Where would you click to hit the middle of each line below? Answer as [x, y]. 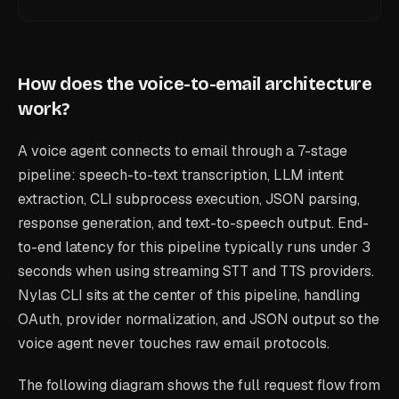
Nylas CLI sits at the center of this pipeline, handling [189, 295]
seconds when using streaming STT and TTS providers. [196, 271]
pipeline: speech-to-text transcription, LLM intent [181, 175]
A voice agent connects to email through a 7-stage [183, 151]
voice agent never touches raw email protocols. [174, 343]
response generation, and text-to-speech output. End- [193, 223]
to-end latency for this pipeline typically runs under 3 [194, 247]
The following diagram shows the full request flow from [199, 385]
